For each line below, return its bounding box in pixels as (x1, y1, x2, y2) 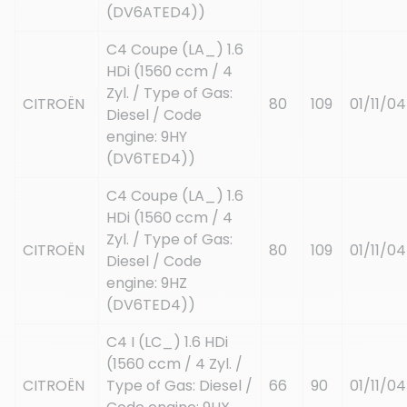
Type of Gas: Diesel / (106, 374, 253, 396)
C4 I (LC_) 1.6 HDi (106, 331, 228, 352)
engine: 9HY (106, 125, 187, 147)
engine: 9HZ (106, 272, 187, 293)
